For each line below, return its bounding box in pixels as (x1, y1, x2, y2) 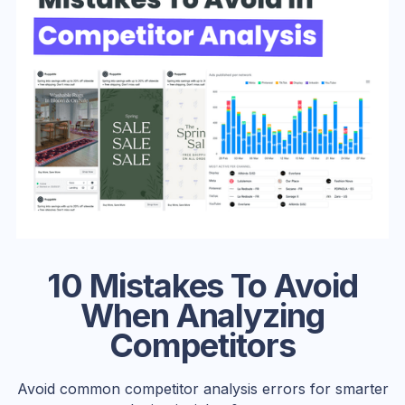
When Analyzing (80, 296, 325, 336)
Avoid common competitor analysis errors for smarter (16, 380, 389, 399)
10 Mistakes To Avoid (47, 266, 358, 306)
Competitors (109, 325, 296, 366)
